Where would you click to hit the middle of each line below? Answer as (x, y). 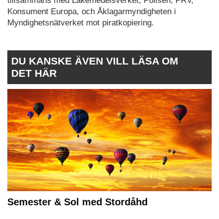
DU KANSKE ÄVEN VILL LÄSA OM (95, 61)
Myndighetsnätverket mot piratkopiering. (81, 22)
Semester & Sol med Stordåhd (77, 202)
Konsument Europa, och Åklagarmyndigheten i (92, 11)
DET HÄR (34, 73)
